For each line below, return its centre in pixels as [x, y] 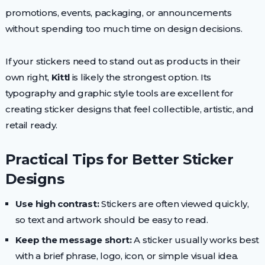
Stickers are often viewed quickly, [174, 203]
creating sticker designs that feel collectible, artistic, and [129, 109]
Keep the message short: [73, 240]
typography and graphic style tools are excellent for [119, 93]
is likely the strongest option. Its [141, 77]
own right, [28, 77]
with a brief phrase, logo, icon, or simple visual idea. [127, 256]
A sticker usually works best [195, 240]
